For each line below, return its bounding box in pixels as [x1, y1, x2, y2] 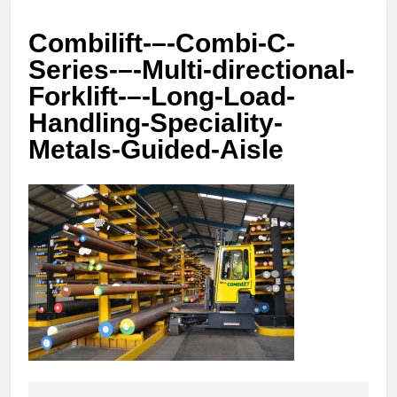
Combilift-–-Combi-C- [28, 28, 295, 58]
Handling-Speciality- [28, 108, 283, 138]
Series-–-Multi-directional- [28, 55, 354, 85]
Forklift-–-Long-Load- [28, 82, 295, 112]
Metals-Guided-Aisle [28, 135, 284, 165]
